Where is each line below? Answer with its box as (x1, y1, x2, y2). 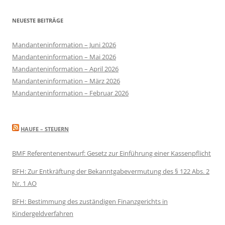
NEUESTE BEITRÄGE (12, 17, 63, 25)
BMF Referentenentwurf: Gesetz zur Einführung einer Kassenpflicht (12, 149, 211, 158)
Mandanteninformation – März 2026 (12, 76, 120, 86)
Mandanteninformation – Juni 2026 (12, 40, 116, 50)
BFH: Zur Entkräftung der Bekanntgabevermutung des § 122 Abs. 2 (12, 167, 209, 176)
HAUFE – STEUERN (21, 125, 69, 133)
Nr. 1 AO (12, 179, 37, 188)
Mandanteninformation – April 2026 (12, 64, 119, 74)
